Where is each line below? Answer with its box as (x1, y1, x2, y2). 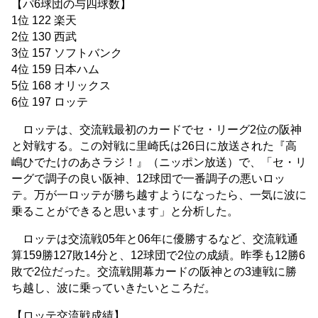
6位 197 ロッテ (11, 95, 88, 108)
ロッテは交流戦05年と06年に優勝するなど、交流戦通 (11, 232, 298, 245)
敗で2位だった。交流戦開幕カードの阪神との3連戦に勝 (11, 265, 297, 278)
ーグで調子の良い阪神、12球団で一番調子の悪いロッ (11, 172, 285, 185)
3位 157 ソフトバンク (11, 46, 122, 59)
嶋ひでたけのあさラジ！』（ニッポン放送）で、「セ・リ (11, 155, 307, 168)
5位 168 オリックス (11, 79, 111, 92)
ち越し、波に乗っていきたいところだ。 (11, 281, 216, 294)
